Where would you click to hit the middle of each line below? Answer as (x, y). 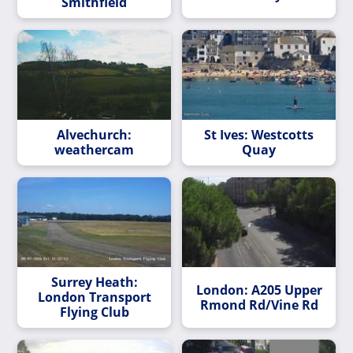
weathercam (94, 150)
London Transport (94, 297)
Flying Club (94, 312)
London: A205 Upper (259, 290)
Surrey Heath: (94, 282)
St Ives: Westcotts (259, 135)
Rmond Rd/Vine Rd (259, 305)
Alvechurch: (94, 135)
